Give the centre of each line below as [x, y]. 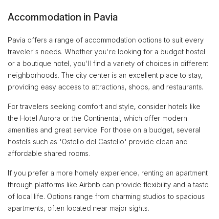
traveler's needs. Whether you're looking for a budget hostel [107, 51]
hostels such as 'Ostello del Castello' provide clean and [98, 141]
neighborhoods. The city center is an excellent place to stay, [105, 75]
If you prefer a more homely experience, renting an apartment [108, 173]
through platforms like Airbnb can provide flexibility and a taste [108, 184]
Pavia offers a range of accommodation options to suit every [106, 40]
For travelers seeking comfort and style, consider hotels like [104, 106]
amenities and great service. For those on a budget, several [104, 130]
